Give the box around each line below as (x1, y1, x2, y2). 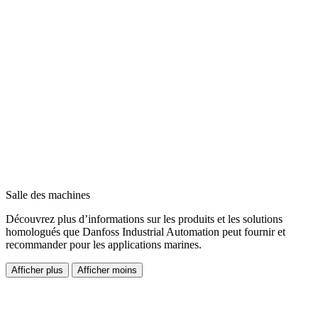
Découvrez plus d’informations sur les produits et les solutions (6, 213, 283, 226)
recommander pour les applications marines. (6, 238, 202, 251)
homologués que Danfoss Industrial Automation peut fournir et (6, 226, 285, 238)
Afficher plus (11, 265, 63, 276)
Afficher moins (77, 265, 137, 276)
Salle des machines (6, 189, 90, 202)
